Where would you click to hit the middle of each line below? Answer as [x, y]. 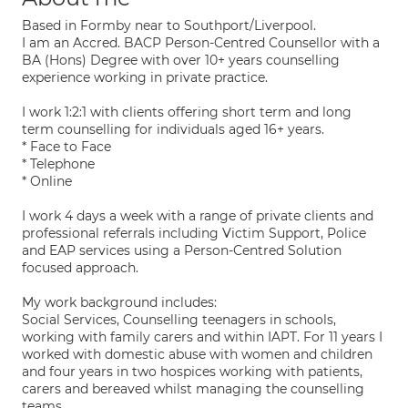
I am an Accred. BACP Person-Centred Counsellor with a [201, 43]
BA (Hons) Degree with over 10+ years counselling [181, 60]
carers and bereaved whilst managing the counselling [193, 389]
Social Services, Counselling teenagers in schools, [179, 320]
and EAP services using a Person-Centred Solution [182, 250]
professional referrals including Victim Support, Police [194, 233]
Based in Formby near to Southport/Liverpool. [169, 25]
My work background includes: [119, 302]
